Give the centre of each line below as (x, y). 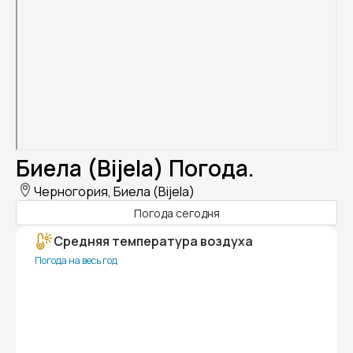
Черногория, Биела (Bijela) (114, 192)
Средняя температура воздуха (153, 242)
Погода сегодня (176, 213)
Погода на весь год (76, 261)
